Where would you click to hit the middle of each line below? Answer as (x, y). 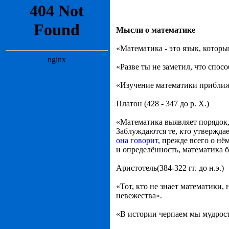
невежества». (139, 196)
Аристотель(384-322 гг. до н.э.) (170, 168)
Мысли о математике (156, 30)
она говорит (137, 140)
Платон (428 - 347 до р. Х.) (163, 104)
